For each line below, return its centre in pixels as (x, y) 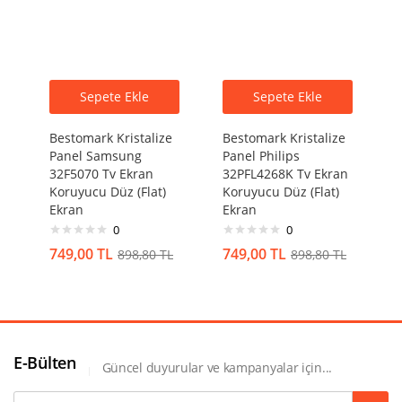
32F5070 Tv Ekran (101, 173)
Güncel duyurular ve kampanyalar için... (217, 367)
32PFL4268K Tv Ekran (285, 173)
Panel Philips (261, 155)
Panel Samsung (96, 155)
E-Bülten (45, 363)
